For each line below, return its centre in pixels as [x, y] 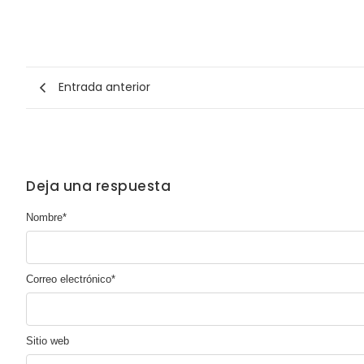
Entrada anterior [104, 87]
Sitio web [48, 341]
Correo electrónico [69, 279]
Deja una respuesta [98, 186]
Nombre [44, 217]
